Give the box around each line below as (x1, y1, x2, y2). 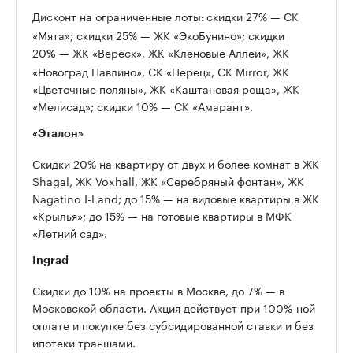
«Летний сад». (32, 224, 107, 242)
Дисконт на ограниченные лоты (32, 7, 201, 25)
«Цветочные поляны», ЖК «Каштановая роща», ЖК (32, 80, 299, 98)
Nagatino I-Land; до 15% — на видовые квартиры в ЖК (32, 189, 319, 207)
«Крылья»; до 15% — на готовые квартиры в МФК (32, 206, 292, 225)
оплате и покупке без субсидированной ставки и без (32, 316, 314, 334)
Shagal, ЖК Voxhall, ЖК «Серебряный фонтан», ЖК (32, 172, 304, 190)
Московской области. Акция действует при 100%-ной (32, 299, 315, 317)
